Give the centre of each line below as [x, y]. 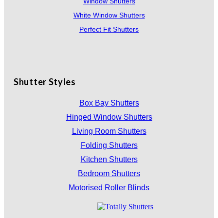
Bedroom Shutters [109, 173]
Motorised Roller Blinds [109, 187]
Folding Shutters [109, 145]
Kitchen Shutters [109, 159]
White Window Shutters [109, 15]
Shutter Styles [45, 82]
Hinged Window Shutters [109, 117]
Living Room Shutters [109, 131]
